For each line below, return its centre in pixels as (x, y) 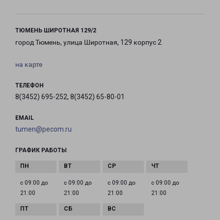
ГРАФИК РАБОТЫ (41, 151)
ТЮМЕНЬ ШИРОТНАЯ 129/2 (56, 31)
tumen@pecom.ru (43, 129)
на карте (29, 65)
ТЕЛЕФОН (29, 86)
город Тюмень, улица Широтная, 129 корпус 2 (88, 42)
